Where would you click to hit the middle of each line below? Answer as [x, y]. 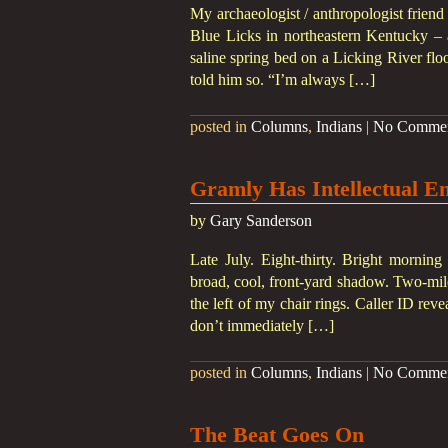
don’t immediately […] [262, 325]
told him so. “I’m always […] [282, 79]
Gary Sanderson [261, 220]
